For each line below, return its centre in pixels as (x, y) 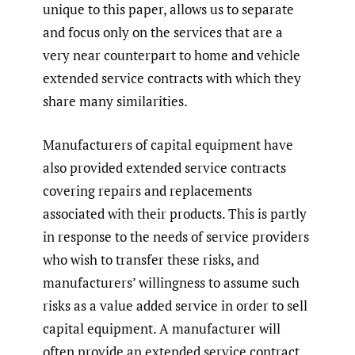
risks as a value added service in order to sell (175, 305)
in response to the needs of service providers (176, 236)
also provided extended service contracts (164, 167)
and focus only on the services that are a (163, 32)
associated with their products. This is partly (175, 213)
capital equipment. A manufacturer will (162, 328)
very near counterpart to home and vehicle (172, 55)
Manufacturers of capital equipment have (168, 144)
